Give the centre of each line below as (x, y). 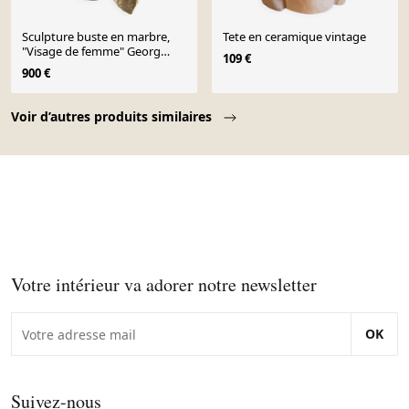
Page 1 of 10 (52, 104)
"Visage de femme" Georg (91, 52)
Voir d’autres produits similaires (113, 117)
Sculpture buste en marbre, (96, 37)
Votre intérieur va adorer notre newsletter (164, 285)
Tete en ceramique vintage (294, 37)
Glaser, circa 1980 (67, 66)
